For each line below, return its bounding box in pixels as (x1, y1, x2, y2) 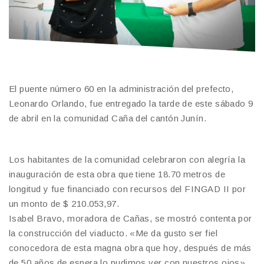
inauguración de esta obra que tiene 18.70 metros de (9, 169, 225, 180)
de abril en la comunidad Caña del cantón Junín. (9, 113, 207, 124)
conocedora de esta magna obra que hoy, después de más (9, 243, 252, 253)
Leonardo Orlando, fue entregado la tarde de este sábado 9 (9, 98, 253, 109)
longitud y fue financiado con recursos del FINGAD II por (9, 184, 246, 194)
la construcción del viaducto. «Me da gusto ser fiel (9, 228, 217, 239)
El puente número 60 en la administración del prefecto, (9, 84, 234, 94)
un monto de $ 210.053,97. (9, 199, 120, 209)
